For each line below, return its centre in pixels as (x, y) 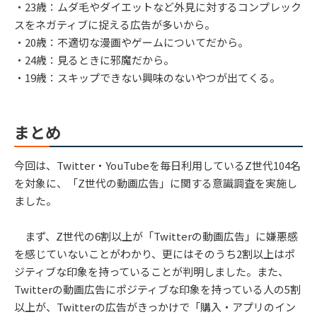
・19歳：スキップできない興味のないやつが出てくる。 (147, 78)
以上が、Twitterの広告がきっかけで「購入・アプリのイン (155, 307)
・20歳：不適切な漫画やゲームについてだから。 (131, 42)
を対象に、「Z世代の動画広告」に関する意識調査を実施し (156, 183)
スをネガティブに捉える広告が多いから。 (115, 25)
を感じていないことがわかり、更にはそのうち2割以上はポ (155, 254)
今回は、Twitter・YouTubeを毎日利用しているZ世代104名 (157, 166)
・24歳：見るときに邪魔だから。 (94, 60)
